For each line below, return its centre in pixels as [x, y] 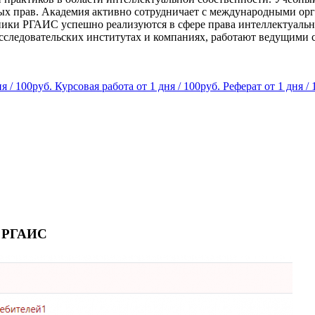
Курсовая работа [94, 86]
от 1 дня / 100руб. [178, 86]
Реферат [242, 86]
